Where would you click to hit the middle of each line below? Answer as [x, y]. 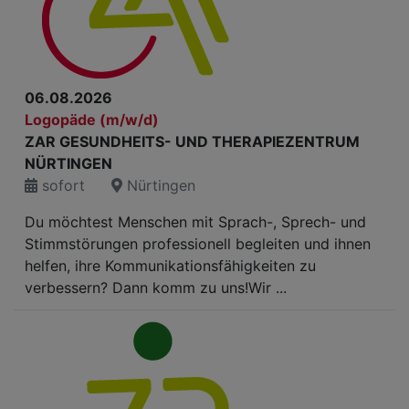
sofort [61, 185]
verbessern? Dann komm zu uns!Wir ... [156, 288]
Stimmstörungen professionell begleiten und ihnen [198, 244]
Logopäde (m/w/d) [92, 120]
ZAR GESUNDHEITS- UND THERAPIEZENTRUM [192, 142]
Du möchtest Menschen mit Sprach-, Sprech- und [195, 222]
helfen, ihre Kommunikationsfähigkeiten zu [170, 266]
